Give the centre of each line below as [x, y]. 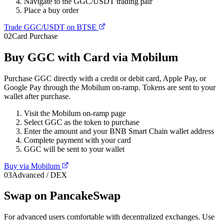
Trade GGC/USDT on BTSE [51, 27]
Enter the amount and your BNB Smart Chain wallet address [119, 131]
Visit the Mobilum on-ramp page [75, 113]
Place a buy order [51, 10]
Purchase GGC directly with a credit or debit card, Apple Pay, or [105, 78]
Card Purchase [35, 36]
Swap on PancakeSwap [62, 196]
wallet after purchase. [37, 96]
